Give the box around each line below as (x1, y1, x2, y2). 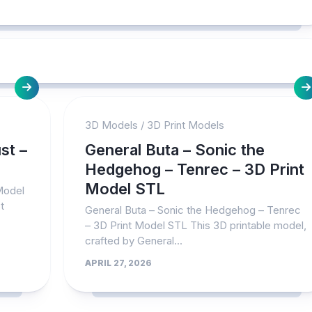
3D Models (85, 118, 139, 132)
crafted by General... (85, 234, 183, 247)
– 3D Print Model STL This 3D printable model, (85, 219, 307, 232)
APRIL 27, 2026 (85, 258, 153, 268)
